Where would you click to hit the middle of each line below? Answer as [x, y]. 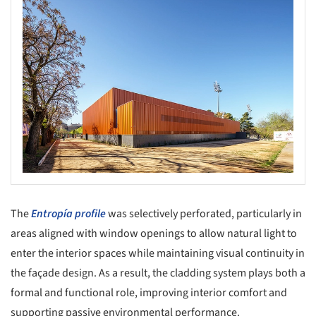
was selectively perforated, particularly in [204, 214]
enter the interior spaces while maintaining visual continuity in [158, 254]
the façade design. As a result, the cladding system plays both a [158, 273]
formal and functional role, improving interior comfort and [149, 293]
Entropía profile [68, 214]
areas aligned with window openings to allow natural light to [154, 234]
